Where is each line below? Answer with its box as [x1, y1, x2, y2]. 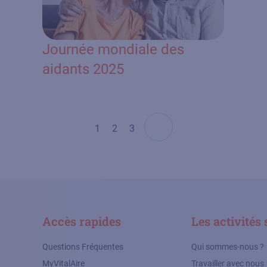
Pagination [94, 113, 141, 125]
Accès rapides [42, 213, 121, 229]
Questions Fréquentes [42, 241, 123, 252]
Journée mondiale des [42, 41, 185, 58]
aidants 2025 [42, 60, 125, 77]
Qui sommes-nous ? [191, 241, 264, 252]
